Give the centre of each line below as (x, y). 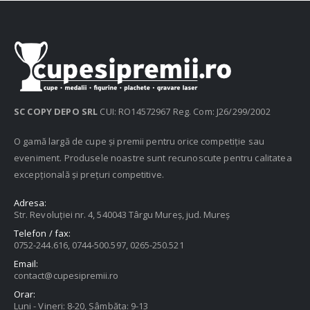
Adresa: (30, 202)
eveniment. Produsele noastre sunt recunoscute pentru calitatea (153, 158)
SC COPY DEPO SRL (56, 112)
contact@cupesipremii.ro (66, 275)
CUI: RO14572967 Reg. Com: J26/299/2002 (184, 112)
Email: (26, 263)
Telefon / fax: (42, 233)
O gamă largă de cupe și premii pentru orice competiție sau (139, 142)
